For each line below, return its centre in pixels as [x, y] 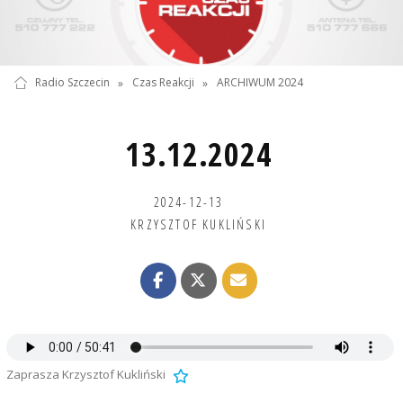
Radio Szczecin [72, 83]
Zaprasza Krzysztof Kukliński [85, 375]
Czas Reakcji [163, 83]
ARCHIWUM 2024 [260, 83]
